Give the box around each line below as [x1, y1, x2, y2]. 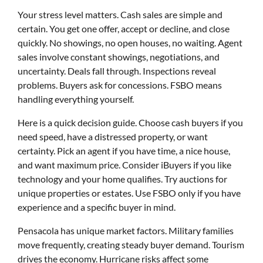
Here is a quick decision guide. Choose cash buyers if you [18, 117, 243, 128]
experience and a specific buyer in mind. [18, 201, 176, 213]
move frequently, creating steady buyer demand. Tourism [18, 239, 244, 250]
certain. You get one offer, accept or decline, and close [18, 23, 230, 34]
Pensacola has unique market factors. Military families [18, 225, 234, 236]
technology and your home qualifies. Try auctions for [18, 173, 227, 184]
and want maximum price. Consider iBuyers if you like [18, 159, 231, 170]
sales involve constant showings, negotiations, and [18, 51, 220, 62]
